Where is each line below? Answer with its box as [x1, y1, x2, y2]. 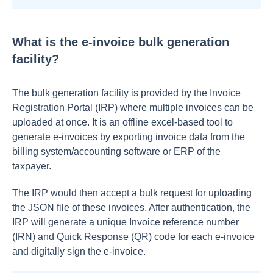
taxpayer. [12, 161, 54, 171]
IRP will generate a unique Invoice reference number [12, 217, 239, 227]
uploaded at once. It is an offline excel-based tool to [12, 117, 233, 127]
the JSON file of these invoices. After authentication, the [12, 202, 250, 213]
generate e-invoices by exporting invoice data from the [12, 132, 245, 142]
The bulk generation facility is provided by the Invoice [12, 88, 241, 98]
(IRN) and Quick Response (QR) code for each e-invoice [12, 232, 255, 242]
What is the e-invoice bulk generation [12, 35, 229, 49]
